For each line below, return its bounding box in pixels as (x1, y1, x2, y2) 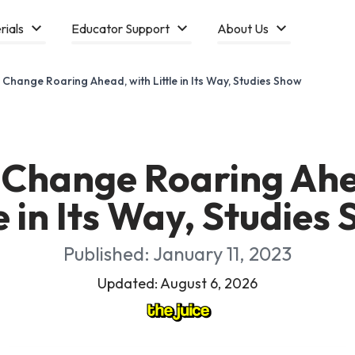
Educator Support (71, 21, 170, 36)
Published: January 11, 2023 (63, 242, 292, 265)
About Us (216, 21, 269, 36)
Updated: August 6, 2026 (97, 274, 258, 292)
